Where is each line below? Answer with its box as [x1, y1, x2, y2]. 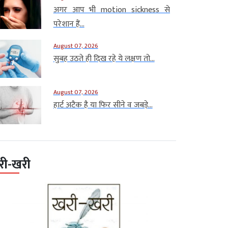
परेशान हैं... [53, 17, 84, 31]
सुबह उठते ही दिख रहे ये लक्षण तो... [53, 51, 155, 66]
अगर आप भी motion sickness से [53, 3, 170, 17]
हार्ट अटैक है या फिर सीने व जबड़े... [53, 98, 153, 112]
